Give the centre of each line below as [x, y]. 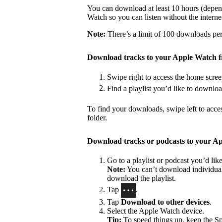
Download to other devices [165, 202]
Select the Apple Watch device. [156, 211]
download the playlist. [141, 178]
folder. [97, 117]
